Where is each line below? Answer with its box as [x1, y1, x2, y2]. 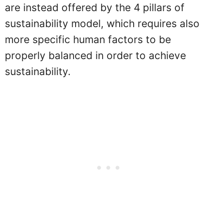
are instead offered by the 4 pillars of [5, 1, 185, 14]
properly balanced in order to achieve [5, 49, 186, 62]
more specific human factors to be [5, 33, 171, 46]
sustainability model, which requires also [5, 17, 200, 30]
